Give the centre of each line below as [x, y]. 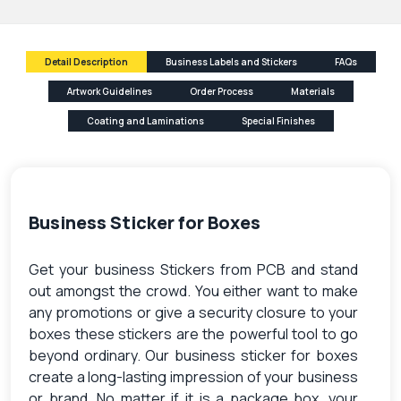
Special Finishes [278, 120]
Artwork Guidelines [109, 91]
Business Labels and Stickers [231, 61]
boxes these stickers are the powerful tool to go [193, 333]
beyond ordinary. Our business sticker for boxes [193, 355]
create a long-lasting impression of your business [193, 376]
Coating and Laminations [145, 120]
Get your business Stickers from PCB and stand [193, 269]
